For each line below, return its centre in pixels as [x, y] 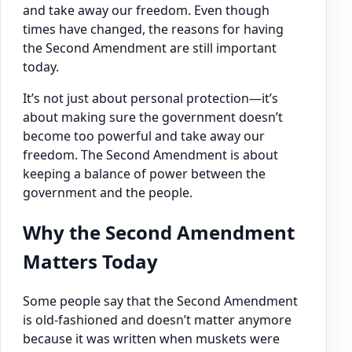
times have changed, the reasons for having [153, 29]
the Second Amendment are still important [150, 48]
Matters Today [90, 262]
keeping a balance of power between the [144, 174]
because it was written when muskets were [151, 339]
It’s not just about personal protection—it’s [150, 99]
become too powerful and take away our [144, 136]
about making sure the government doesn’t [153, 117]
